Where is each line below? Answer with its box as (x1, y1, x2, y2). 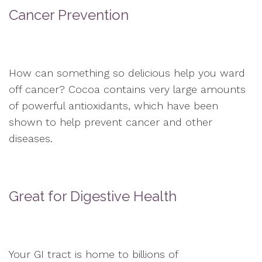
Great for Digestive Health (9, 188, 177, 205)
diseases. (9, 132, 53, 144)
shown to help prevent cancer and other (9, 116, 212, 128)
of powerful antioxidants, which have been (9, 99, 218, 112)
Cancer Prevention (9, 6, 129, 23)
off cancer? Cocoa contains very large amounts (9, 83, 246, 95)
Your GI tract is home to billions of (9, 248, 178, 260)
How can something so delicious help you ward (9, 67, 245, 79)
